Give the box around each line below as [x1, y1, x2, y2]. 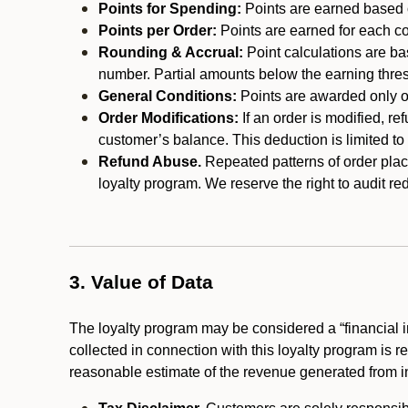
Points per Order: [98, 23, 217, 38]
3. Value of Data [69, 271, 213, 293]
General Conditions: [98, 88, 237, 104]
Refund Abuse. [98, 154, 201, 169]
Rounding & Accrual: [98, 45, 247, 60]
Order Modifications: [98, 110, 239, 126]
